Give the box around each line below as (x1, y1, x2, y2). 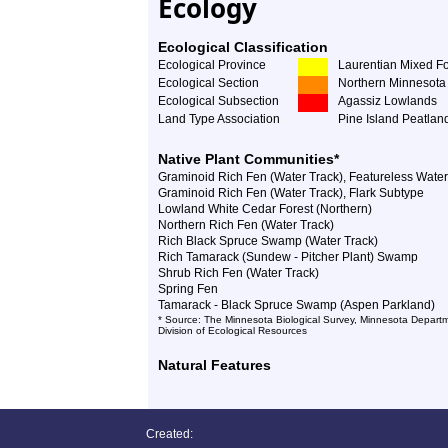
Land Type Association (158, 112, 280, 126)
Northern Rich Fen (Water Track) (158, 218, 334, 232)
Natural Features (158, 357, 271, 373)
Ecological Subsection (158, 94, 279, 108)
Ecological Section (158, 76, 259, 90)
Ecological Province (158, 58, 266, 72)
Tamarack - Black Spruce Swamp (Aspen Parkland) (158, 298, 435, 312)
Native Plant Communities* (158, 151, 339, 167)
